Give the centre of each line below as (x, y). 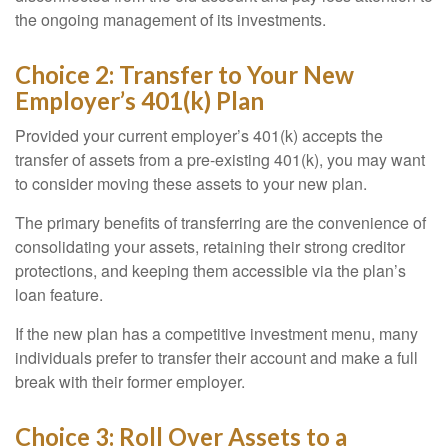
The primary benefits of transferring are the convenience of (220, 222)
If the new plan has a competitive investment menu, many (216, 333)
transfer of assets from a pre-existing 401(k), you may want (220, 159)
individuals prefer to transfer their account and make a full (216, 357)
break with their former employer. (130, 381)
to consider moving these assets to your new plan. (191, 183)
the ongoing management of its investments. (170, 19)
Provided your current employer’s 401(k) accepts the (199, 135)
